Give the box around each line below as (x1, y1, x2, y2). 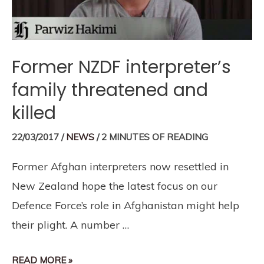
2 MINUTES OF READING (101, 131, 208, 143)
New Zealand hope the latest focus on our (12, 179, 217, 193)
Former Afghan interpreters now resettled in (12, 160, 229, 174)
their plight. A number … (12, 218, 129, 232)
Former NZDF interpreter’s (12, 55, 231, 80)
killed (12, 101, 56, 126)
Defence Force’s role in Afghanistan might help (12, 199, 239, 213)
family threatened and (12, 78, 208, 103)
